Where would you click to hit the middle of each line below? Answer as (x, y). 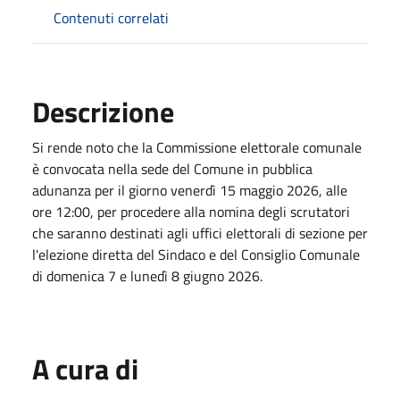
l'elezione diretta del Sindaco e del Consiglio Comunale (196, 254)
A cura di (85, 368)
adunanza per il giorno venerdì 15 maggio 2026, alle (190, 190)
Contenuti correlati (111, 17)
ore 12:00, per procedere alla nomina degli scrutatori (191, 211)
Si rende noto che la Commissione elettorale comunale (197, 147)
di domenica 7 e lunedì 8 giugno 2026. (147, 275)
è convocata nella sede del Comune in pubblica (172, 168)
